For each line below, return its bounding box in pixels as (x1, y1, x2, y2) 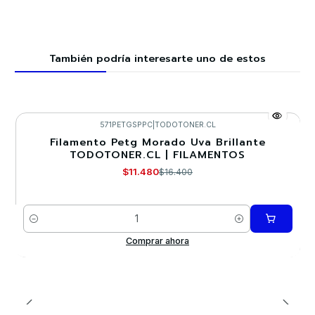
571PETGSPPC (99, 120, 153, 129)
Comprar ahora (126, 235, 189, 246)
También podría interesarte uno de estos (49, 51, 266, 67)
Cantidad (22, 220, 60, 231)
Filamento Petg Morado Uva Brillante (49, 134, 266, 150)
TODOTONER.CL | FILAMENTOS (70, 146, 245, 162)
